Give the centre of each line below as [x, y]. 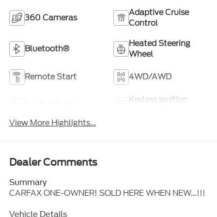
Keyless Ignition [158, 99]
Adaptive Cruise [159, 12]
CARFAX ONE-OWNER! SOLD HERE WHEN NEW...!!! [107, 193]
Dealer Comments [53, 163]
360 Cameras [51, 17]
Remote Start [50, 77]
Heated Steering [160, 43]
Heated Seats [50, 105]
